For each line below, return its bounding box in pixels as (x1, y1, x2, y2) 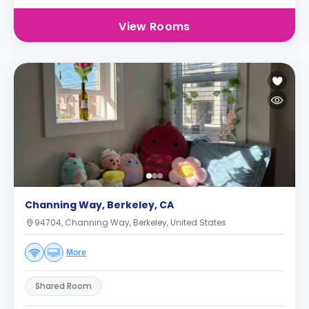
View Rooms (119, 19, 190, 34)
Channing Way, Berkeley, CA (25, 198, 174, 212)
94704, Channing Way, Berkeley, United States (34, 217, 226, 228)
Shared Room (35, 280, 92, 292)
